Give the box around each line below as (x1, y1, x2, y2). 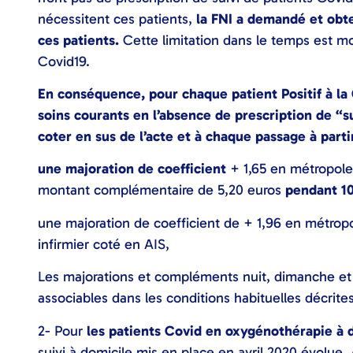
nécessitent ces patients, (38, 9, 192, 28)
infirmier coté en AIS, (38, 235, 169, 253)
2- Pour (38, 321, 87, 340)
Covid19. (38, 52, 90, 70)
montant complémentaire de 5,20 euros (38, 181, 285, 199)
